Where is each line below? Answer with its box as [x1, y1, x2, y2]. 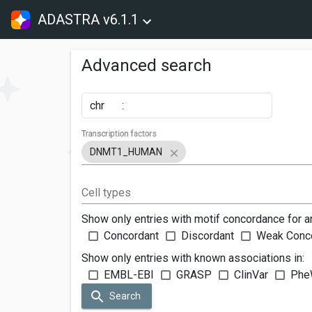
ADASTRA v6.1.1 [38, 11, 139, 28]
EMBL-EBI [104, 267, 154, 281]
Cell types [81, 185, 131, 199]
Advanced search [81, 56, 212, 75]
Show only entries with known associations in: [81, 251, 304, 265]
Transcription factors [81, 128, 157, 139]
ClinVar [234, 267, 268, 281]
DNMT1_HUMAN [90, 146, 162, 157]
